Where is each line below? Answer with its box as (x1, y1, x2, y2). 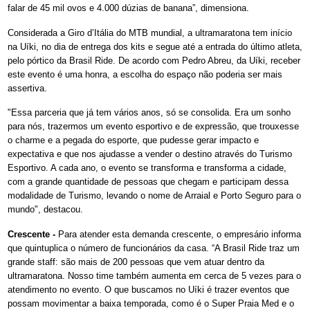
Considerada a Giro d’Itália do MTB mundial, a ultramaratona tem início (8, 27, 292, 38)
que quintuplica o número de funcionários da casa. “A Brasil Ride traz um (8, 243, 300, 254)
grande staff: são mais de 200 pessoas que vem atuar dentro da (8, 257, 264, 268)
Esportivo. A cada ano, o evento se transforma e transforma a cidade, (8, 163, 286, 174)
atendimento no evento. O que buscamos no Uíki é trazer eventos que (8, 284, 289, 295)
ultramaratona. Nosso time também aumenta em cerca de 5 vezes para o (8, 271, 301, 282)
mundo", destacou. (8, 204, 83, 215)
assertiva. (8, 82, 47, 93)
